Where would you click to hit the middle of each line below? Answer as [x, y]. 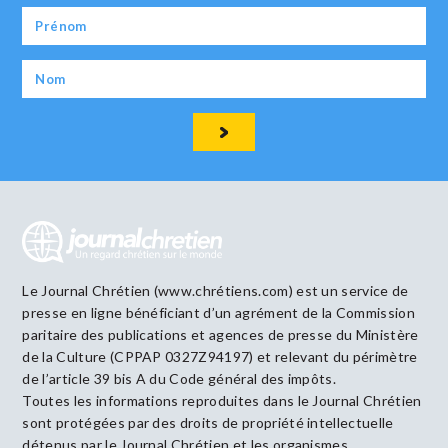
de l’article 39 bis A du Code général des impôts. [179, 378]
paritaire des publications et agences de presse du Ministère [220, 334]
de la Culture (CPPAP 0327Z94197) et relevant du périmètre [220, 356]
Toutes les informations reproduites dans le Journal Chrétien [222, 400]
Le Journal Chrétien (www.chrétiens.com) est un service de [215, 290]
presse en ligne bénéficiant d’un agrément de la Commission [218, 312]
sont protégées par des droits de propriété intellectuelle [208, 422]
